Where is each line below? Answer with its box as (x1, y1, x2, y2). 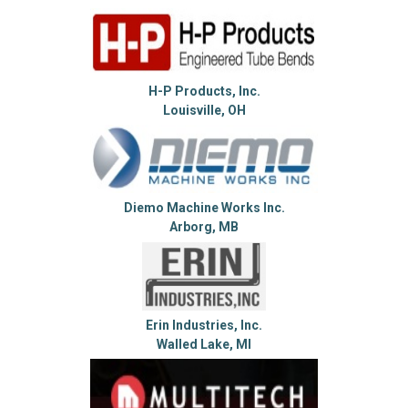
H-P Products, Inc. (148, 83, 260, 98)
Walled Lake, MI (157, 336, 251, 352)
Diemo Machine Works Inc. (123, 200, 285, 216)
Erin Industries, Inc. (146, 317, 262, 332)
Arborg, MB (169, 219, 239, 235)
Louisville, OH (162, 102, 246, 117)
